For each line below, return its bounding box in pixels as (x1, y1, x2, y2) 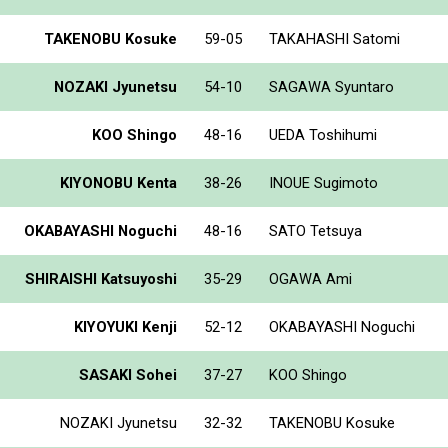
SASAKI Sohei (79, 365, 177, 384)
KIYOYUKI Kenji (74, 317, 177, 336)
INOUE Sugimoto (269, 173, 378, 192)
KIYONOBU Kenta (60, 173, 177, 192)
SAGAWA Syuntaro (269, 77, 394, 96)
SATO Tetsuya (269, 221, 362, 240)
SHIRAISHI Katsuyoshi (25, 269, 177, 288)
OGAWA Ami (269, 269, 352, 288)
